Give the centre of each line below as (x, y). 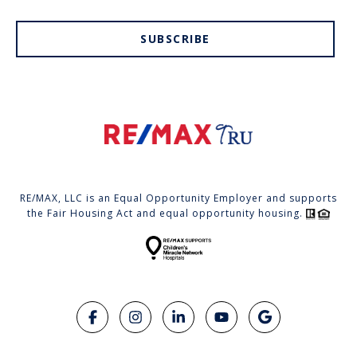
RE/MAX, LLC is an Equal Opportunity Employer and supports (178, 198)
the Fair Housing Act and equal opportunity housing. (167, 214)
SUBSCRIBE (175, 39)
